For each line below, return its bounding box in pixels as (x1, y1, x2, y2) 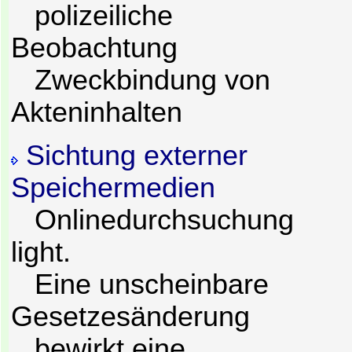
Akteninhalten (11, 96, 182, 128)
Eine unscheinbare (11, 269, 269, 301)
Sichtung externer (18, 140, 247, 172)
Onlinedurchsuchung (11, 204, 294, 236)
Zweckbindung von (11, 64, 270, 96)
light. (11, 236, 71, 269)
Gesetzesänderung (11, 301, 250, 333)
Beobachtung (11, 31, 178, 64)
